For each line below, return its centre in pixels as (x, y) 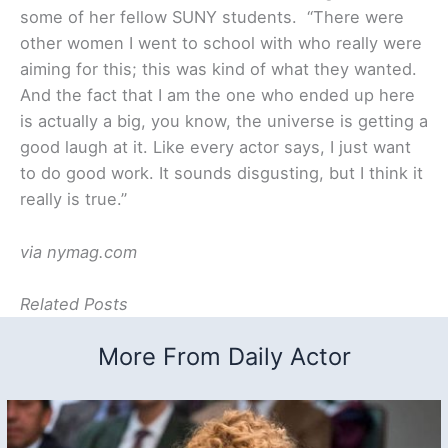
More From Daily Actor (224, 356)
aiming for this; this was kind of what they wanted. (218, 69)
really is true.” (73, 199)
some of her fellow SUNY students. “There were (212, 17)
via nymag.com (78, 251)
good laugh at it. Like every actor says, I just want (215, 147)
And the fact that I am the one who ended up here (217, 95)
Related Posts (74, 303)
